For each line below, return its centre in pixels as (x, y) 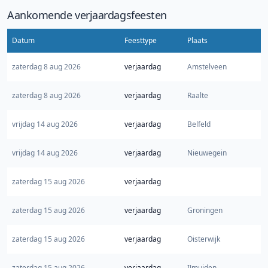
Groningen (205, 211)
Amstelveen (207, 67)
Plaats (197, 41)
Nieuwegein (207, 153)
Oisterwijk (204, 239)
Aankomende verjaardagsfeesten (87, 15)
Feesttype (141, 41)
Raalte (198, 96)
